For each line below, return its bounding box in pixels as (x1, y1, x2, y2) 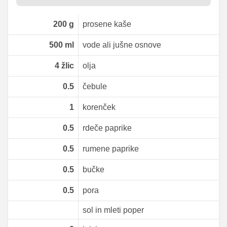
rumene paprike (82, 144, 139, 154)
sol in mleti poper (82, 205, 144, 214)
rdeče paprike (82, 124, 132, 133)
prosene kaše (82, 20, 131, 29)
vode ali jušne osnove (82, 41, 161, 50)
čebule (82, 82, 107, 91)
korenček (82, 103, 116, 112)
